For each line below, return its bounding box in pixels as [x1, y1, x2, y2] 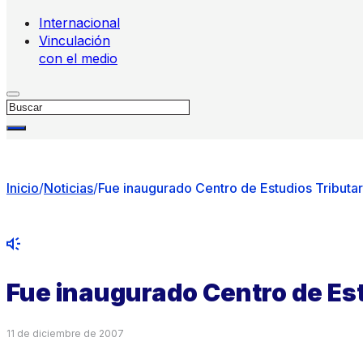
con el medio [39, 50, 117, 66]
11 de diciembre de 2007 [6, 327, 124, 340]
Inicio [6, 180, 39, 196]
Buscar [6, 97, 49, 113]
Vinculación [39, 32, 110, 49]
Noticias [44, 180, 93, 196]
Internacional [39, 15, 120, 31]
